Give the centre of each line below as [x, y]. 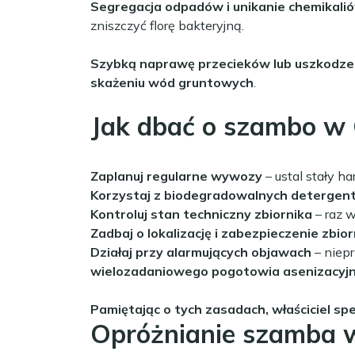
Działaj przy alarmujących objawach [201, 252]
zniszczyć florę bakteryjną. [167, 25]
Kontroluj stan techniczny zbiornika [201, 214]
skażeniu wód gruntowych [172, 82]
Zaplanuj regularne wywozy [176, 176]
